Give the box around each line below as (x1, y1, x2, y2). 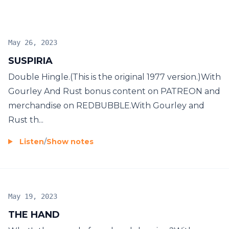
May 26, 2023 (8, 38, 57, 47)
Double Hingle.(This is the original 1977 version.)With (8, 72, 221, 82)
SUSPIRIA (8, 55, 53, 66)
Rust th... (8, 114, 43, 125)
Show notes (47, 136, 94, 146)
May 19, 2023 (8, 192, 57, 200)
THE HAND (8, 209, 60, 220)
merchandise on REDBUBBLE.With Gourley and (8, 100, 204, 110)
